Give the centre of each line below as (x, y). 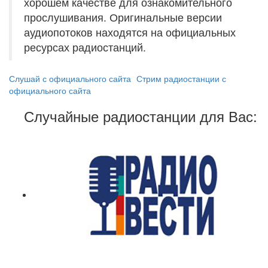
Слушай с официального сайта (70, 78)
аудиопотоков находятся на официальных (130, 32)
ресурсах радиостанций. (85, 47)
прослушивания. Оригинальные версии (123, 17)
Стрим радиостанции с (181, 78)
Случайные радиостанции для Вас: (141, 116)
